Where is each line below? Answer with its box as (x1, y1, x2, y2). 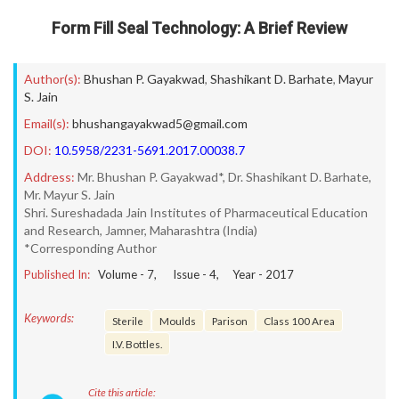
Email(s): (24, 116, 69, 131)
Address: (24, 169, 75, 184)
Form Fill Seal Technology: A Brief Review (52, 19, 347, 37)
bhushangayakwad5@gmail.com (72, 116, 248, 131)
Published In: (24, 267, 90, 281)
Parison (212, 314, 248, 327)
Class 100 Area (264, 314, 335, 327)
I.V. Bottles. (112, 338, 162, 350)
